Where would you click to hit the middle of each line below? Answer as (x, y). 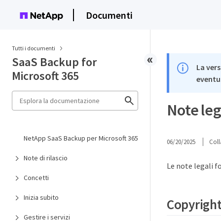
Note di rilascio (46, 158)
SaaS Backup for (54, 62)
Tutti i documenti (34, 48)
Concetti (36, 178)
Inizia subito (41, 197)
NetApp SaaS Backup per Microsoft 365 (81, 138)
